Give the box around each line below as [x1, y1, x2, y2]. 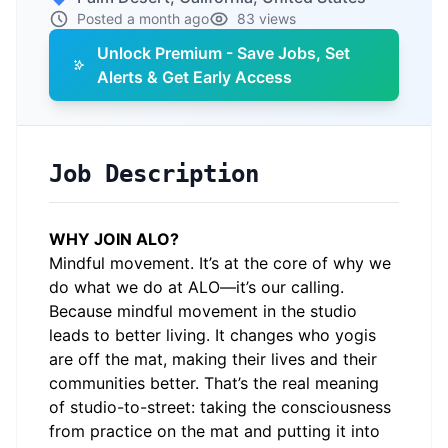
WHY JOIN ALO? [49, 229, 179, 249]
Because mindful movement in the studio [49, 301, 357, 321]
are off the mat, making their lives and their [49, 349, 377, 369]
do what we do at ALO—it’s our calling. [49, 277, 344, 297]
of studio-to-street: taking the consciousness [49, 397, 391, 417]
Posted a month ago [77, 10, 209, 27]
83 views [237, 10, 296, 27]
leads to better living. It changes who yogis [49, 325, 376, 345]
